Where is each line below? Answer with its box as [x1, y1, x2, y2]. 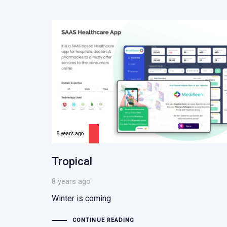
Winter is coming [52, 193, 111, 203]
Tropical [52, 155, 92, 168]
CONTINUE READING [72, 217, 135, 224]
